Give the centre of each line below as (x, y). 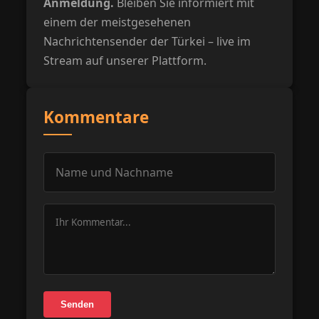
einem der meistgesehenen (117, 22)
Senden (78, 305)
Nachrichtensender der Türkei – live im (147, 41)
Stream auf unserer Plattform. (125, 60)
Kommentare (96, 117)
